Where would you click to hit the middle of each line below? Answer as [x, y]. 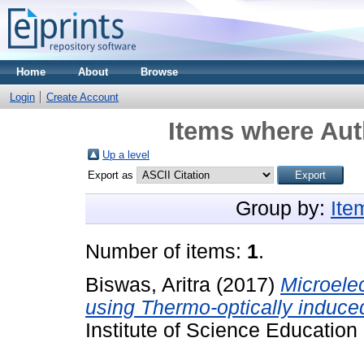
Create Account [82, 97]
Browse [159, 72]
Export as [112, 175]
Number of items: [166, 251]
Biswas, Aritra [148, 284]
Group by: [283, 208]
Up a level [126, 155]
